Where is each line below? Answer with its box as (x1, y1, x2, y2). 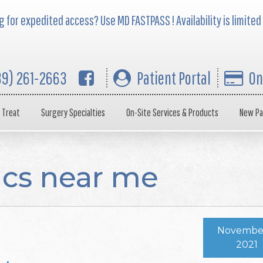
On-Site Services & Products (126, 106, 218, 119)
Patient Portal (137, 68, 211, 88)
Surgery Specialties (41, 106, 105, 119)
